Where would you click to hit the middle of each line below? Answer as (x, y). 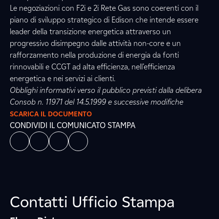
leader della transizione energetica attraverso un (90, 32)
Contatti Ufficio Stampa (92, 202)
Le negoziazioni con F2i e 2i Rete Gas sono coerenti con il (104, 8)
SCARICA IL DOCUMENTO (51, 114)
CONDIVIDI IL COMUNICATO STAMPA (73, 125)
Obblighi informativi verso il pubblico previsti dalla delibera (106, 90)
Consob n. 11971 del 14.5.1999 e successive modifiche (97, 102)
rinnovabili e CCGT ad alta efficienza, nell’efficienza (92, 67)
